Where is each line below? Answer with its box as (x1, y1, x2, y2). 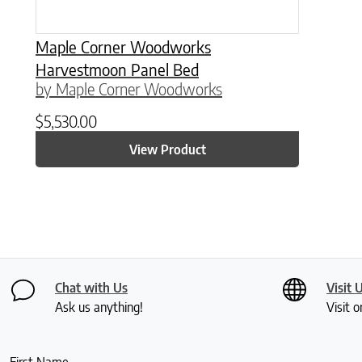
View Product (128, 141, 206, 158)
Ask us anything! (55, 299, 143, 316)
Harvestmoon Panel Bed (36, 59, 199, 80)
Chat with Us (55, 280, 128, 297)
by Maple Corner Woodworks (36, 78, 222, 99)
